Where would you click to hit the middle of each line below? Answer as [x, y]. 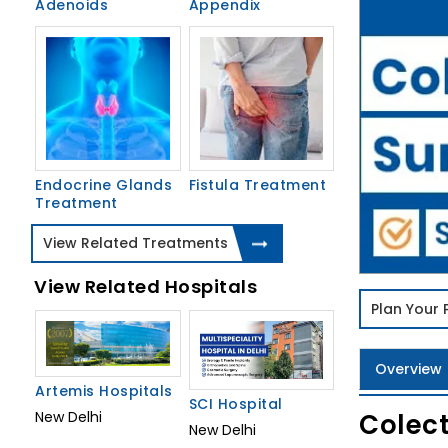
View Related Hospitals [145, 287]
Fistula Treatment [257, 185]
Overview [408, 368]
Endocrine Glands [103, 185]
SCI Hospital [235, 404]
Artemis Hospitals [104, 391]
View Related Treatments [135, 243]
